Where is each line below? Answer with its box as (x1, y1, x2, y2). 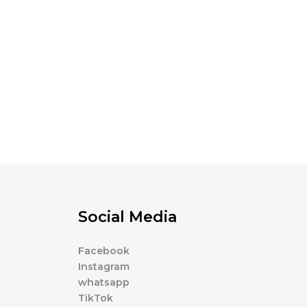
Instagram (77, 260, 130, 273)
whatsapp (77, 276, 130, 288)
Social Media (77, 208, 177, 226)
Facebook (77, 245, 130, 257)
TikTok (77, 292, 113, 304)
